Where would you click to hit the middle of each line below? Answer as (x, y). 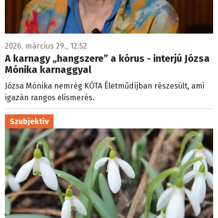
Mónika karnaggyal (48, 69)
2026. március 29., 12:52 (46, 46)
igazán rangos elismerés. (50, 97)
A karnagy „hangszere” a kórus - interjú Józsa (107, 58)
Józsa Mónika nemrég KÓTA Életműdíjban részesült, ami (105, 86)
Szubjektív (29, 121)
